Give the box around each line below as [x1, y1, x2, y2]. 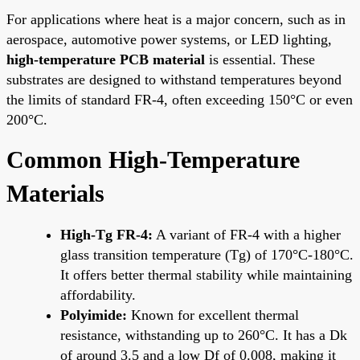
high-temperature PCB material [6, 51, 205, 67]
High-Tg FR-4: [60, 226, 153, 243]
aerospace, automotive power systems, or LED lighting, [6, 31, 332, 47]
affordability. [60, 286, 136, 303]
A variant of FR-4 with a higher [153, 226, 341, 243]
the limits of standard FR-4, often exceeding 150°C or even [6, 91, 353, 108]
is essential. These [205, 51, 315, 67]
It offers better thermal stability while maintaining [60, 266, 352, 283]
